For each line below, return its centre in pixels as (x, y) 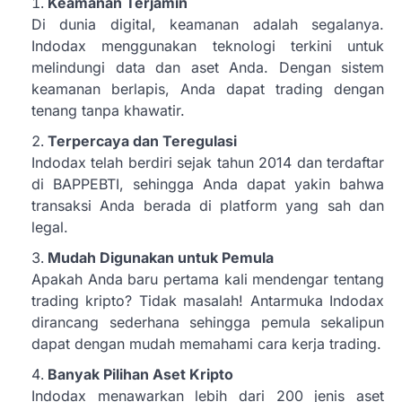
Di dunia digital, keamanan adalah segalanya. (208, 25)
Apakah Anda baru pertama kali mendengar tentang (208, 280)
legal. (50, 227)
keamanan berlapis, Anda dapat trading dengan (208, 89)
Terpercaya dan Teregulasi (142, 141)
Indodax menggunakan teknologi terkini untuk (208, 46)
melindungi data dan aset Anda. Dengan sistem (208, 68)
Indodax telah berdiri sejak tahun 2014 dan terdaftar (208, 163)
